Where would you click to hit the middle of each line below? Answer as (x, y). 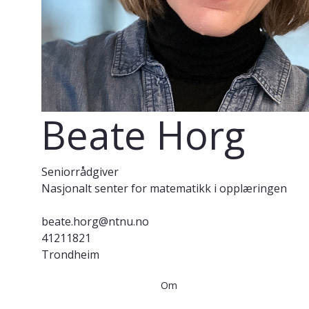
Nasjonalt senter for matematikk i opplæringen (164, 189)
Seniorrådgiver (80, 172)
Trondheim (70, 255)
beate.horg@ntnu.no (95, 222)
